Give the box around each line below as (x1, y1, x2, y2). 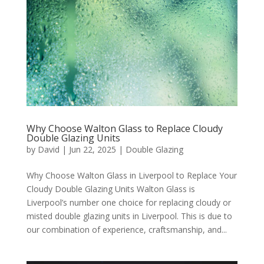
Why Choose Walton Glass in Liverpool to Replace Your (26, 169, 237, 181)
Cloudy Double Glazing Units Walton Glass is (26, 183, 195, 194)
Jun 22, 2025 (68, 143, 116, 155)
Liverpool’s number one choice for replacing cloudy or (26, 196, 231, 208)
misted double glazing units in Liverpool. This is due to (26, 210, 232, 222)
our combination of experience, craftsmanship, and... (26, 223, 227, 235)
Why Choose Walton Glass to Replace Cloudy (26, 121, 223, 135)
